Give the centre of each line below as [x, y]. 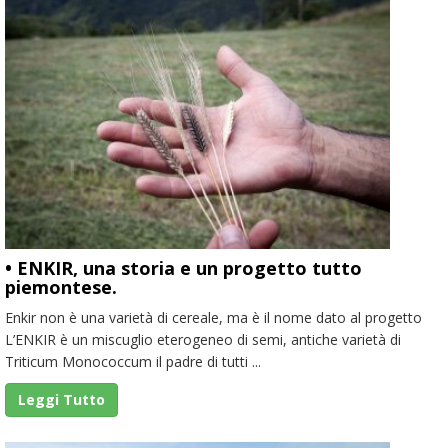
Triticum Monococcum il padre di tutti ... [133, 361]
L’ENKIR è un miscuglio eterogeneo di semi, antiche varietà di [203, 339]
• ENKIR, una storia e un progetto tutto [183, 267]
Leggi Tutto [61, 399]
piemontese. [61, 286]
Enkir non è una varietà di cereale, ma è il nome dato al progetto [213, 317]
